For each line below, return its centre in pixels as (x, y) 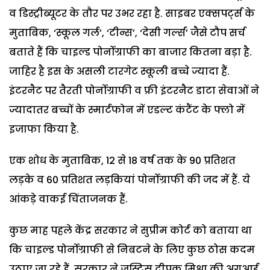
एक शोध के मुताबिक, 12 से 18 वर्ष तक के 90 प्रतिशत (122, 160)
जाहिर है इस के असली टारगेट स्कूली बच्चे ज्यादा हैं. (119, 71)
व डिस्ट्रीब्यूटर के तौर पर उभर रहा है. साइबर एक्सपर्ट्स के (132, 13)
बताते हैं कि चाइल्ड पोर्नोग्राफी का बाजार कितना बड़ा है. (130, 52)
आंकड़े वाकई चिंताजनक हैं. (68, 199)
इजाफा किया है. (44, 129)
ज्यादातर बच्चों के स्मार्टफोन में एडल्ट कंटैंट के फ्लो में (127, 110)
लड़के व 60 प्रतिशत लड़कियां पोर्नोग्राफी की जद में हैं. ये (130, 180)
